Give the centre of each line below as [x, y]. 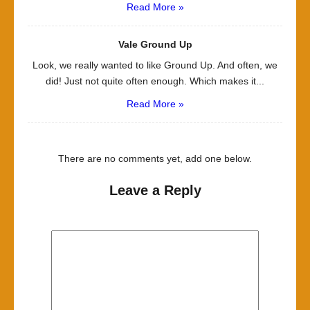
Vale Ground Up [155, 44]
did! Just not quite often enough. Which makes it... [155, 81]
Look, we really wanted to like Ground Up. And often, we [155, 65]
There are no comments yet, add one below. [155, 158]
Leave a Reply [155, 190]
